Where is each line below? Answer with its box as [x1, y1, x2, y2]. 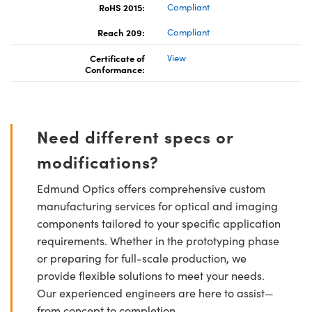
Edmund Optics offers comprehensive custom [37, 181, 265, 196]
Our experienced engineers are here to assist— [37, 286, 274, 301]
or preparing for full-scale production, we [37, 251, 247, 266]
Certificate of [90, 52, 145, 65]
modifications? [37, 150, 159, 173]
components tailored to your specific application [37, 216, 281, 231]
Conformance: [85, 63, 145, 76]
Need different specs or [37, 125, 233, 148]
